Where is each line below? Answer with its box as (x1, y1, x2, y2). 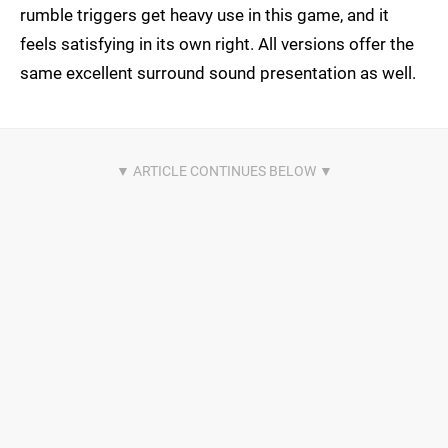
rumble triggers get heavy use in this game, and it (20, 5, 389, 26)
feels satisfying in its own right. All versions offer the (20, 34, 414, 55)
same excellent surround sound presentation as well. (20, 63, 416, 84)
